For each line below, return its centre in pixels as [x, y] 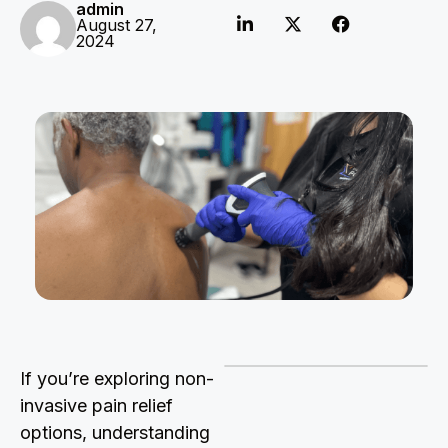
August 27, [116, 25]
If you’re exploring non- [117, 379]
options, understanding [115, 433]
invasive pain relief [96, 406]
